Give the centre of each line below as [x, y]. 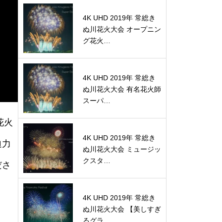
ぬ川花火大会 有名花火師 [122, 89]
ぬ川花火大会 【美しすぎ [122, 209]
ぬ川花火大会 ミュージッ [122, 149]
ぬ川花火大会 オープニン [122, 29]
